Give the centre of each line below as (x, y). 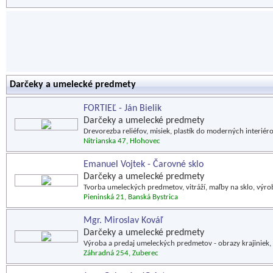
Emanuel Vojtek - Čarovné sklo (144, 165)
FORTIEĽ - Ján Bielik (122, 108)
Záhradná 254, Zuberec (121, 253)
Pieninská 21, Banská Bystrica (131, 197)
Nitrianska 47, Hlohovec (122, 141)
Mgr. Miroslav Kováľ (123, 221)
